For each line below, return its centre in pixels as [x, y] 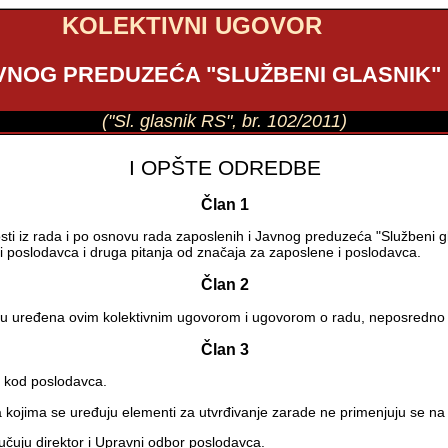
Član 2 [224, 285]
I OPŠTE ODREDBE [224, 167]
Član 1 [224, 204]
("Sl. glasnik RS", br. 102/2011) [225, 120]
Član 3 [224, 349]
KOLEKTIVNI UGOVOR [192, 25]
